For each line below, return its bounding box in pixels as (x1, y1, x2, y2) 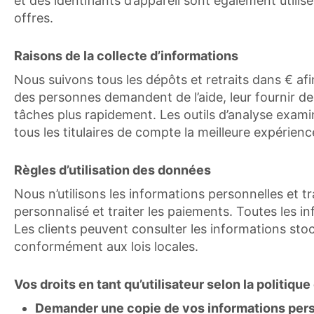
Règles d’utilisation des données (14, 163, 211, 177)
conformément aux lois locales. (14, 239, 198, 254)
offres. (14, 11, 53, 25)
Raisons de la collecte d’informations (14, 48, 238, 63)
